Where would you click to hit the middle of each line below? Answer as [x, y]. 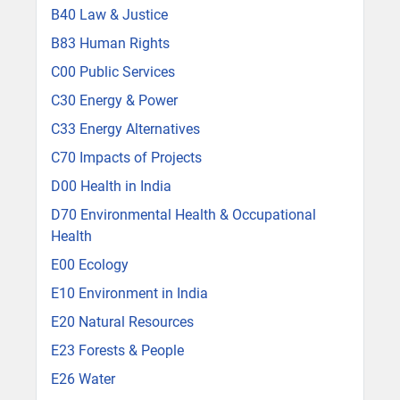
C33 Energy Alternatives [125, 129]
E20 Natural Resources [122, 322]
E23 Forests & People [117, 351]
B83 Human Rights [110, 44]
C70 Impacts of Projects [126, 158]
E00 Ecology [90, 265]
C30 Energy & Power [114, 101]
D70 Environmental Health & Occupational [183, 215]
